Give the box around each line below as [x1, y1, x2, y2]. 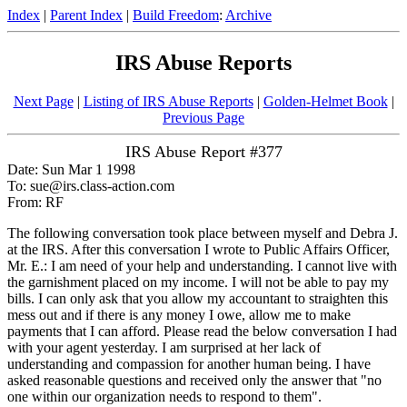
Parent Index [50, 7, 123, 23]
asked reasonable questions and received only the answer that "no [7, 372, 382, 388]
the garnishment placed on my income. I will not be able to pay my [7, 273, 389, 290]
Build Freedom [133, 7, 219, 23]
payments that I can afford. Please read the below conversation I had [7, 323, 397, 339]
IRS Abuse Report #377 [124, 142, 283, 161]
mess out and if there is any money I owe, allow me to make [7, 306, 351, 323]
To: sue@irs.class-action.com [7, 177, 174, 194]
